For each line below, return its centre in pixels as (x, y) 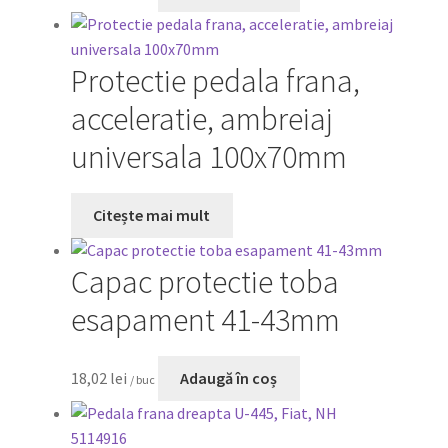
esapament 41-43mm (205, 319)
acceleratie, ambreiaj (201, 118)
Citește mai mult (152, 214)
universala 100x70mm (208, 156)
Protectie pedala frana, (215, 80)
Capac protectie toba (204, 281)
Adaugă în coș (229, 377)
